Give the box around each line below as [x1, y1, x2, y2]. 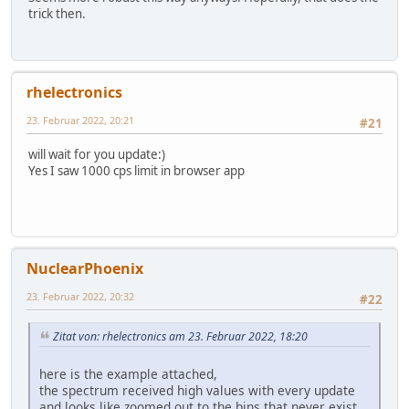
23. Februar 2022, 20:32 [26, 288, 134, 303]
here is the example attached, [39, 364, 217, 383]
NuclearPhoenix [26, 257, 143, 278]
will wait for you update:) [28, 146, 165, 163]
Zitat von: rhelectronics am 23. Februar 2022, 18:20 [53, 329, 308, 345]
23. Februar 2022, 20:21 [26, 112, 134, 127]
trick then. [28, 5, 86, 23]
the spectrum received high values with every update [39, 381, 355, 399]
